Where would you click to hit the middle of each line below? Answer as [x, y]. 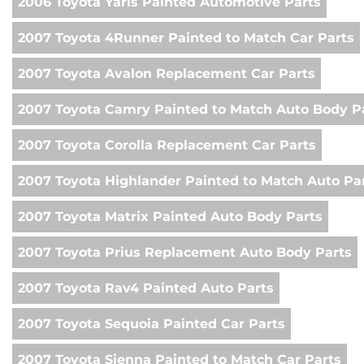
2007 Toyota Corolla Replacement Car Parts [167, 145]
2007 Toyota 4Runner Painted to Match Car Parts [186, 38]
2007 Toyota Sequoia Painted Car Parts [152, 324]
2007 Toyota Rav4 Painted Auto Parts [146, 288]
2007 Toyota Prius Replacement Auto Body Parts [185, 253]
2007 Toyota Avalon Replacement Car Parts [167, 74]
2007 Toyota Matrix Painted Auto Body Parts [170, 217]
